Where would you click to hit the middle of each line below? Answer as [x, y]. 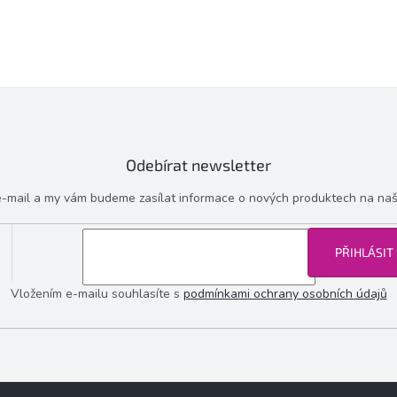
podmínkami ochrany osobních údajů [285, 293]
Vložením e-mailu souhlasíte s [97, 293]
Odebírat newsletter [198, 165]
